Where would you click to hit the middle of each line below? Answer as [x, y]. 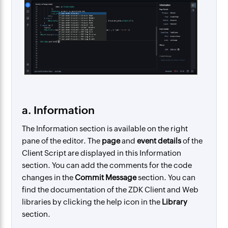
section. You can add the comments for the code [107, 165]
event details [159, 141]
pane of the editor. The [62, 141]
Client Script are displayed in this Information [102, 153]
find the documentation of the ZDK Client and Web [110, 190]
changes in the [49, 178]
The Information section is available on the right [105, 129]
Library [175, 202]
